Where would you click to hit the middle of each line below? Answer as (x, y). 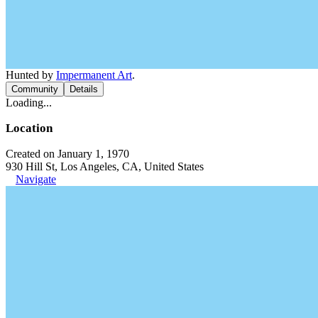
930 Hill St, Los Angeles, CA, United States (105, 166)
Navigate (36, 179)
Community (35, 89)
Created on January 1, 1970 (67, 154)
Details (84, 89)
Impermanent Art (94, 75)
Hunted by (31, 75)
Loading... (29, 103)
